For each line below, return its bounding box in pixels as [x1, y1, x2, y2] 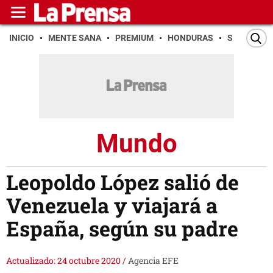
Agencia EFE [128, 255, 179, 267]
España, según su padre [6, 214, 238, 243]
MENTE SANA [48, 33, 101, 43]
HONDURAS [168, 33, 213, 43]
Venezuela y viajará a [6, 191, 218, 219]
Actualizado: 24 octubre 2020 [6, 255, 122, 267]
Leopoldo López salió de [6, 168, 239, 196]
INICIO [9, 33, 34, 43]
